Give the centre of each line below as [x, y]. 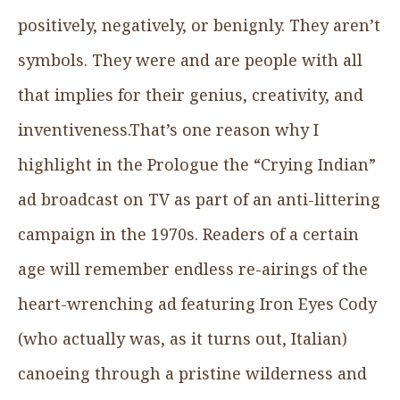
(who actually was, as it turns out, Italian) [183, 338]
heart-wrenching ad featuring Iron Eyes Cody [197, 303]
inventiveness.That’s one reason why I [168, 129]
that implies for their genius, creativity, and [191, 94]
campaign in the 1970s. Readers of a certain [188, 233]
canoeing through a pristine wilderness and [192, 373]
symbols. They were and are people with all [190, 59]
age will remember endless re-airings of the [193, 268]
